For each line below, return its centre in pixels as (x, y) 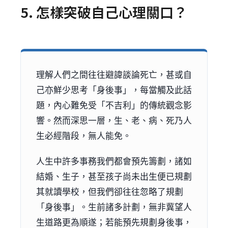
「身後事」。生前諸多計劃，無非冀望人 (114, 206)
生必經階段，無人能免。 (84, 135)
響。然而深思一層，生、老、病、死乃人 (114, 120)
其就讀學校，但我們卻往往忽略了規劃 (110, 191)
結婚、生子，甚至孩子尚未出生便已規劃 (114, 176)
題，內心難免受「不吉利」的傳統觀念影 (114, 105)
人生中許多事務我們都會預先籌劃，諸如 (114, 161)
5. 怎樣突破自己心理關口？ (104, 12)
